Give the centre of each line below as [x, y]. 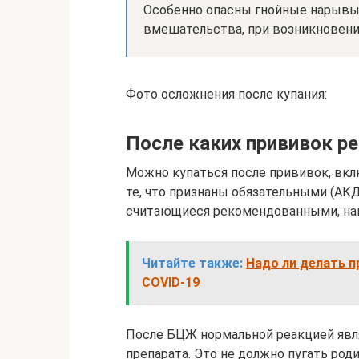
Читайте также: [192, 264]
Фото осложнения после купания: [226, 95]
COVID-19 [171, 283]
